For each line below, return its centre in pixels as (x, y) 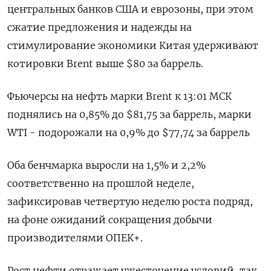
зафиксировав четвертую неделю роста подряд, (130, 202)
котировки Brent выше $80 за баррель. (105, 64)
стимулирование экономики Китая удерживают (133, 46)
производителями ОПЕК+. (75, 238)
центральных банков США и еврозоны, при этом (130, 9)
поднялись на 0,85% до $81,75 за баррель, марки (129, 115)
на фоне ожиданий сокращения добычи (110, 220)
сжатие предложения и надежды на (100, 28)
